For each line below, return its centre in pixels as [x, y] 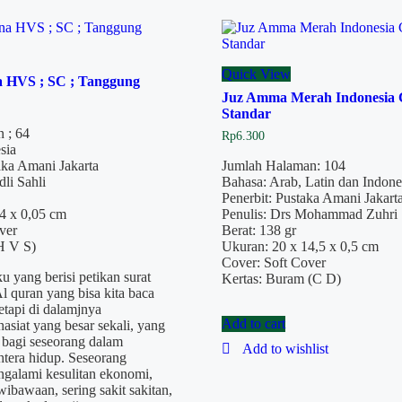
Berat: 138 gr [258, 230]
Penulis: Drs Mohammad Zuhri [309, 214]
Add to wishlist [285, 348]
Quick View [256, 74]
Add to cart [253, 323]
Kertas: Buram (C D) [281, 278]
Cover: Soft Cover [273, 262]
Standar [246, 113]
